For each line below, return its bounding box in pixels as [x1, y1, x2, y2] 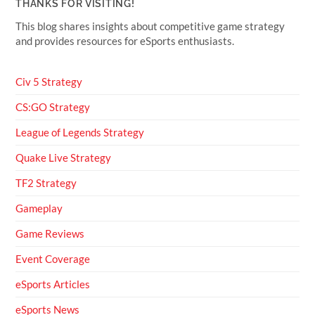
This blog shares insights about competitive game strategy [15, 20, 285, 33]
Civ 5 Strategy [15, 75, 83, 89]
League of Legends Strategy [15, 126, 145, 139]
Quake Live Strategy [15, 151, 112, 165]
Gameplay [15, 202, 63, 215]
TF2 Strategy [15, 176, 77, 190]
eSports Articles [15, 278, 91, 291]
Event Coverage [15, 252, 91, 266]
